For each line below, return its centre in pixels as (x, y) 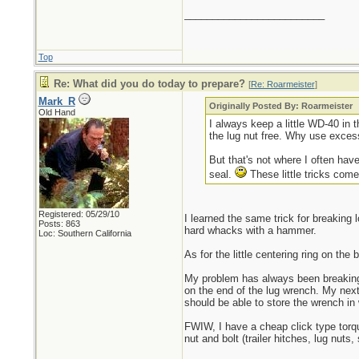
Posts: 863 (59, 224)
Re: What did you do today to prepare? (149, 84)
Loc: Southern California (85, 233)
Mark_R (56, 101)
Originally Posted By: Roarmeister (281, 106)
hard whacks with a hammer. (250, 230)
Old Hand (56, 112)
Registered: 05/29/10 (79, 214)
